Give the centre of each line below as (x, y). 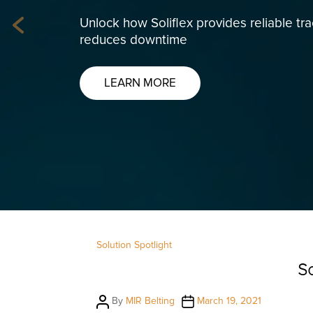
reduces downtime (133, 40)
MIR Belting (150, 301)
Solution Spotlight (134, 245)
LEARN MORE (140, 83)
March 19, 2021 (229, 301)
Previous (36, 32)
